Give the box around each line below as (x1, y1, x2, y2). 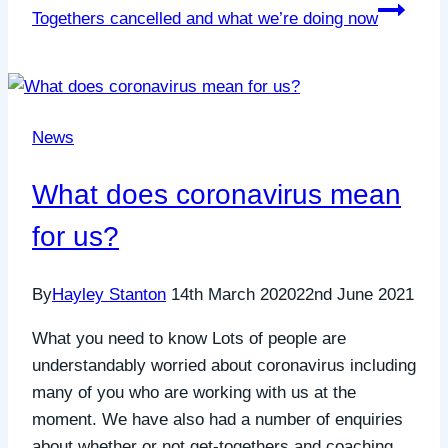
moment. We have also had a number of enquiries (32, 410, 403, 430)
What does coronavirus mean (32, 178, 401, 210)
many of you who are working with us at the (32, 383, 356, 403)
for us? (32, 220, 119, 252)
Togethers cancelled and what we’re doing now (32, 8, 378, 28)
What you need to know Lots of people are (32, 329, 346, 349)
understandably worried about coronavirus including (32, 356, 416, 376)
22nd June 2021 (296, 285, 414, 305)
